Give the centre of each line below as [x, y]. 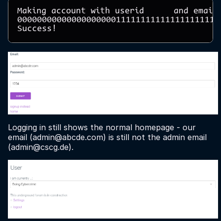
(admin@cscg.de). [41, 147]
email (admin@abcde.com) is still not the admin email [107, 137]
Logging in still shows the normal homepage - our [102, 127]
